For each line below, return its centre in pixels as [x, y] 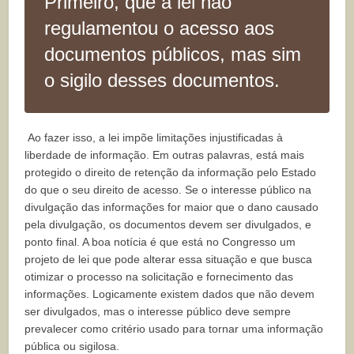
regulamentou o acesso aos [160, 28]
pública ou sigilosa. [72, 346]
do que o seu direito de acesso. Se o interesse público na [168, 189]
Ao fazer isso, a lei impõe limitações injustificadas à [154, 137]
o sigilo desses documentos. [162, 80]
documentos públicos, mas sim [173, 54]
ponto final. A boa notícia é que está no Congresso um [160, 241]
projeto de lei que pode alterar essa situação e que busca [169, 259]
